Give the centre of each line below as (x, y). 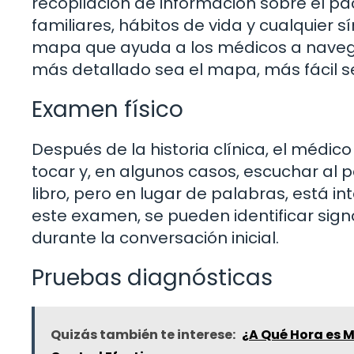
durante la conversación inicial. (155, 238)
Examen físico (107, 110)
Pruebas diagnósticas (152, 278)
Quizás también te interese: (143, 335)
